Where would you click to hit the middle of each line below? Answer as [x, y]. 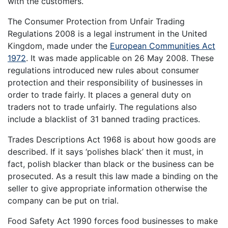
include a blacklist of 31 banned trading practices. [104, 119]
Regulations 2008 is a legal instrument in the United [107, 33]
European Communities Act [163, 46]
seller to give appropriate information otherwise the [107, 188]
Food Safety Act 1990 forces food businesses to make [113, 221]
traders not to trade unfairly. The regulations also [102, 107]
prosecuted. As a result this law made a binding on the [113, 176]
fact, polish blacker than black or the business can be [111, 164]
